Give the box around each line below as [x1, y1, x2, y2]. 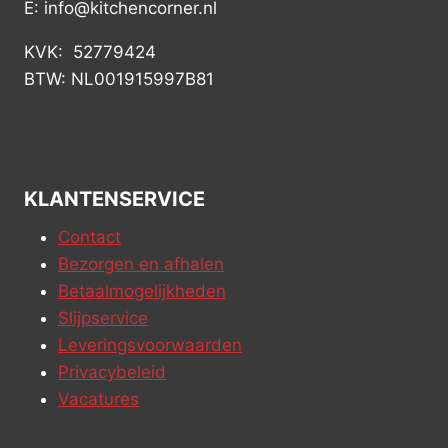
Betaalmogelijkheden [58, 281, 226, 301]
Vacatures [58, 389, 139, 409]
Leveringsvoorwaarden [58, 335, 242, 355]
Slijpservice [58, 308, 148, 328]
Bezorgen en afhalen [58, 254, 224, 274]
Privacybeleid [58, 362, 166, 382]
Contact [58, 227, 121, 247]
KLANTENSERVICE [24, 187, 205, 211]
